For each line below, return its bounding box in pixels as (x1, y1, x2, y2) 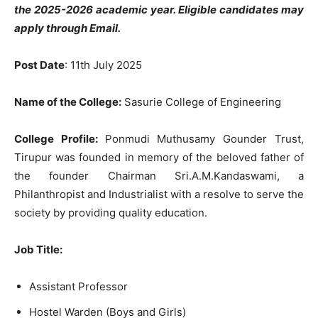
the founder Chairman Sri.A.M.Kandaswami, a (14, 169, 304, 182)
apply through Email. (14, 21, 121, 35)
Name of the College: (14, 95, 121, 109)
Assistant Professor (29, 280, 128, 293)
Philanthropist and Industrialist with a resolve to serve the (14, 187, 304, 201)
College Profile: (14, 132, 105, 146)
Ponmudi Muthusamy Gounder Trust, (104, 132, 305, 146)
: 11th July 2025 (65, 58, 142, 72)
